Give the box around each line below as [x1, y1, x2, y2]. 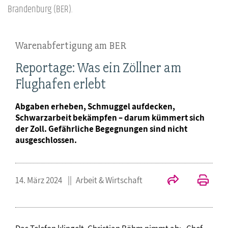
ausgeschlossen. [15, 134, 77, 146]
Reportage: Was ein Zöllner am [15, 59, 181, 76]
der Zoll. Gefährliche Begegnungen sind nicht [15, 123, 187, 134]
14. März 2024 [15, 174, 64, 186]
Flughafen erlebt [15, 75, 106, 92]
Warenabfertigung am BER [15, 39, 126, 51]
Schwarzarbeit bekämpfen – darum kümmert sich [15, 111, 205, 123]
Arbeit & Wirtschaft [76, 174, 142, 186]
